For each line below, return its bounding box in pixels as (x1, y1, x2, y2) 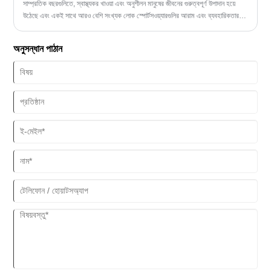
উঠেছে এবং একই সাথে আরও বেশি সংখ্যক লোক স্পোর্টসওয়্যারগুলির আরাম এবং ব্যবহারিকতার (23, 11, 240, 20)
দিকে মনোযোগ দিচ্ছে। (23, 23, 76, 32)
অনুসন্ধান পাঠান (13, 43, 63, 54)
